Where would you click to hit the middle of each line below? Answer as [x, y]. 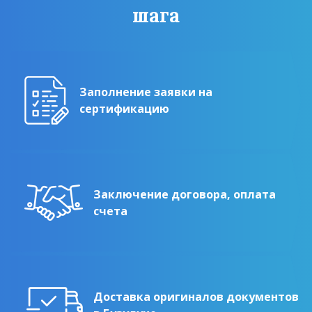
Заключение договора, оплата [185, 195]
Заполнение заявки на [146, 92]
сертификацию [124, 109]
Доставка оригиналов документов [196, 297]
